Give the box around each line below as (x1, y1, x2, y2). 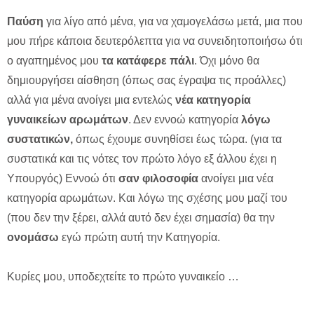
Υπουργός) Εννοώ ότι (7, 172, 118, 184)
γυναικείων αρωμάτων (7, 113, 128, 125)
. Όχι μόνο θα (194, 54, 259, 67)
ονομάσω (7, 231, 59, 243)
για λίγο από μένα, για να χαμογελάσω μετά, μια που (43, 15, 303, 27)
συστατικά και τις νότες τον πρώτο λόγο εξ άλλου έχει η (7, 152, 277, 165)
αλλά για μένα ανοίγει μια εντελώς (7, 93, 175, 106)
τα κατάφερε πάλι (102, 54, 194, 67)
